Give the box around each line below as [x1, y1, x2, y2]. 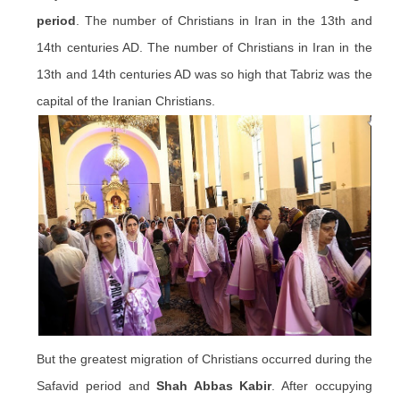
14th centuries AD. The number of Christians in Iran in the [37, 40, 372, 54]
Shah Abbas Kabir [156, 379, 272, 393]
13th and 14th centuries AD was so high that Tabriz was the [37, 67, 372, 81]
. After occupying [271, 379, 372, 393]
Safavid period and [37, 379, 157, 393]
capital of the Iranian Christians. [37, 94, 216, 108]
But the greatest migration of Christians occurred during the [37, 352, 372, 366]
